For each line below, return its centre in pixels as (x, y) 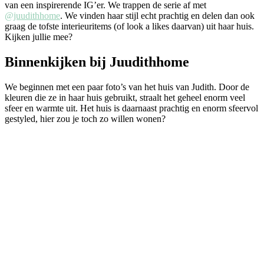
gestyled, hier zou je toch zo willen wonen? (85, 118)
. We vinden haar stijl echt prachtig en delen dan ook (157, 15)
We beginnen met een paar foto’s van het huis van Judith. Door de (127, 87)
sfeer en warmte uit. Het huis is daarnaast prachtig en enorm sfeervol (131, 108)
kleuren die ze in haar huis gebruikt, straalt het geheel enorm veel (125, 97)
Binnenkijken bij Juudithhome (97, 62)
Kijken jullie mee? (39, 37)
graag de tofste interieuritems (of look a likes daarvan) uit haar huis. (129, 26)
